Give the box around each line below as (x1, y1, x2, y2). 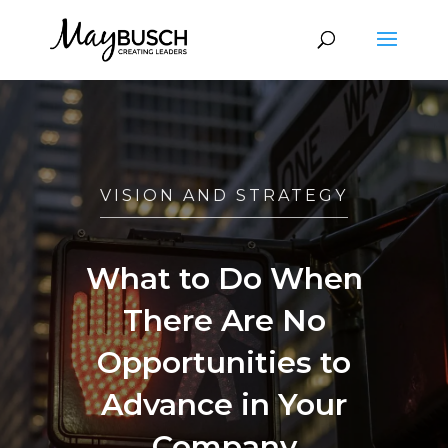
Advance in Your (101, 386, 347, 423)
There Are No (122, 302, 326, 339)
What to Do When (85, 260, 363, 297)
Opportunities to (97, 344, 351, 381)
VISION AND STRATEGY (100, 186, 348, 205)
